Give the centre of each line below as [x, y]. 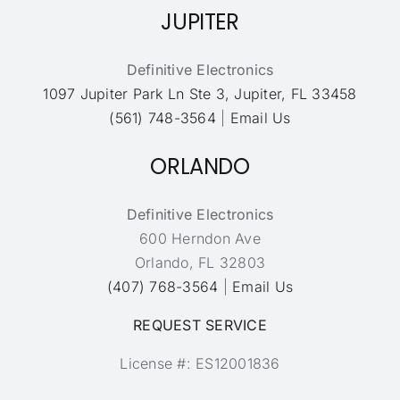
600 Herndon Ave [200, 238]
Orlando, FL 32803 [200, 262]
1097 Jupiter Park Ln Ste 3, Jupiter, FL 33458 [200, 94]
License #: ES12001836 [200, 363]
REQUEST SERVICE [200, 325]
